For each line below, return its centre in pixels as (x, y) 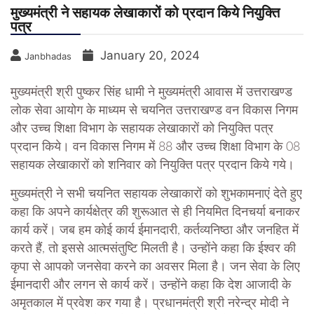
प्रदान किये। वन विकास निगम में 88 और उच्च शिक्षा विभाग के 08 (155, 147)
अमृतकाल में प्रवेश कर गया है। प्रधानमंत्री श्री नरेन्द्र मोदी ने (150, 303)
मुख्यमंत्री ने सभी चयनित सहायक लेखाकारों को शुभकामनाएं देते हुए (156, 194)
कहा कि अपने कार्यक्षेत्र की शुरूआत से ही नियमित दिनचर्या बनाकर (155, 212)
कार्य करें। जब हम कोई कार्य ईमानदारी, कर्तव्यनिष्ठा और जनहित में (155, 230)
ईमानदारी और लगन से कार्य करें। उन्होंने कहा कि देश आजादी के (151, 285)
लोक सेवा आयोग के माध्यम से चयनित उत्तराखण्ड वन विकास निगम (154, 110)
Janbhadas (48, 56)
